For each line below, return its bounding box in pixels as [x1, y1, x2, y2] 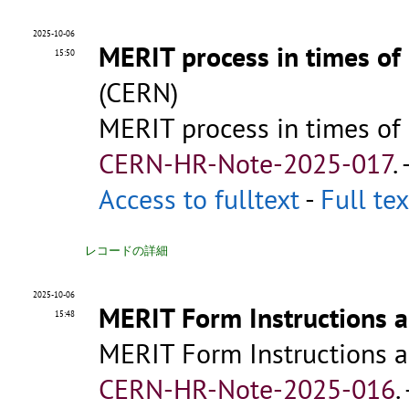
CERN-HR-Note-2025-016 [99, 371, 395, 407]
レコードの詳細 [85, 243, 168, 259]
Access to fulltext [99, 181, 299, 217]
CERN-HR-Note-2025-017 [99, 145, 393, 182]
